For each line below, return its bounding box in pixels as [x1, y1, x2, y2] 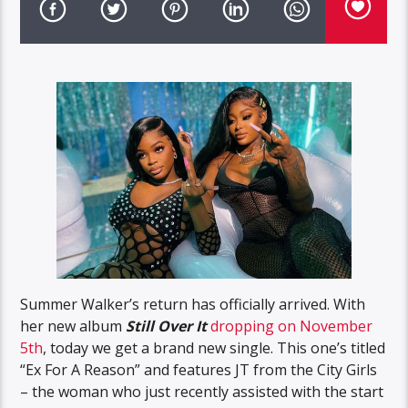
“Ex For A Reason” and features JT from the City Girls [20, 359, 378, 380]
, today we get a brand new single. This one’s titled [43, 337, 386, 358]
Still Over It [126, 315, 208, 336]
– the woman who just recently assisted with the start [20, 381, 384, 402]
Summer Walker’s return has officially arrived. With [20, 293, 366, 314]
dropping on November [210, 315, 373, 336]
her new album [20, 315, 127, 336]
